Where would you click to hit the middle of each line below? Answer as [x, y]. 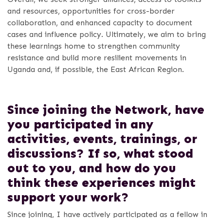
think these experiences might [101, 183]
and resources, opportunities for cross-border [91, 11]
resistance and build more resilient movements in [97, 58]
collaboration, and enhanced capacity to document [100, 23]
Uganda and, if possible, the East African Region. [96, 70]
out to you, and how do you [92, 168]
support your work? [68, 198]
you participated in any [80, 125]
